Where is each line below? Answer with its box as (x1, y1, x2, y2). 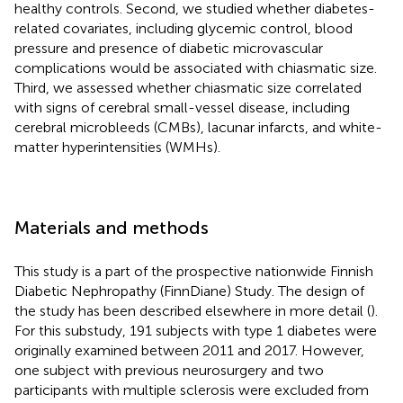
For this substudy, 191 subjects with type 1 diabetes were (14, 321, 377, 339)
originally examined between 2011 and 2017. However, (14, 341, 364, 359)
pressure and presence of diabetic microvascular (14, 39, 323, 57)
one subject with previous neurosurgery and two (14, 361, 324, 379)
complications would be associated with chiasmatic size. (14, 58, 377, 76)
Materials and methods (14, 216, 209, 238)
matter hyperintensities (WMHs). (14, 138, 220, 156)
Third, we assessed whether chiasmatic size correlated (14, 78, 362, 96)
